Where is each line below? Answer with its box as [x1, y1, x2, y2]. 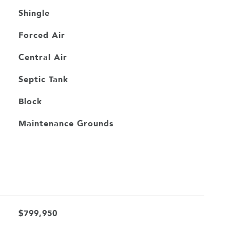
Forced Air [18, 28, 65, 42]
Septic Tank [18, 72, 68, 86]
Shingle [18, 6, 50, 20]
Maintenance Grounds [18, 117, 113, 130]
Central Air [18, 50, 67, 64]
